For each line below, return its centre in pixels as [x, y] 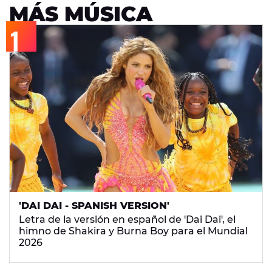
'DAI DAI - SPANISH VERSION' [94, 206]
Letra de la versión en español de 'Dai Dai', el [127, 220]
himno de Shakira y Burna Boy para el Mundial [133, 231]
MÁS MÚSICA [81, 14]
